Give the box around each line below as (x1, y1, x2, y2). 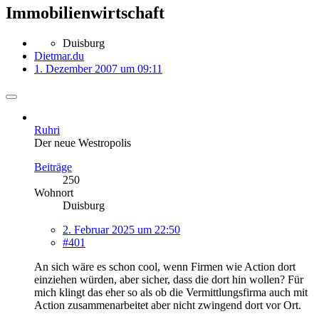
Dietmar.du (34, 49, 84, 62)
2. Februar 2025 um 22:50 (63, 223, 180, 236)
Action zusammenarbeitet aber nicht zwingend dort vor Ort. (34, 298, 301, 311)
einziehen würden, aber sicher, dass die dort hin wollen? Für (34, 273, 303, 286)
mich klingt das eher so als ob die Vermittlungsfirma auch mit (34, 286, 308, 298)
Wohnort (34, 186, 73, 199)
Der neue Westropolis (34, 136, 131, 149)
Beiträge (34, 160, 72, 173)
